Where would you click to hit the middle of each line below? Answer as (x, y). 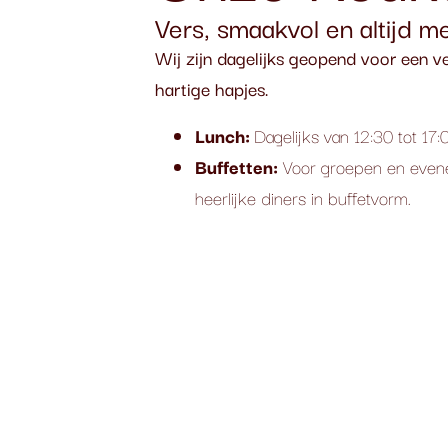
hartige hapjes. (212, 88)
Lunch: (225, 135)
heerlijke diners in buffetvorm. (303, 197)
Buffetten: (237, 166)
